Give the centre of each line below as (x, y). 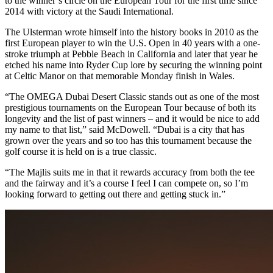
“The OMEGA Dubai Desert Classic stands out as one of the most (132, 96)
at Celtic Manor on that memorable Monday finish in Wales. (120, 76)
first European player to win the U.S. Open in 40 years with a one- (133, 43)
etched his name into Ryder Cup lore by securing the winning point (133, 65)
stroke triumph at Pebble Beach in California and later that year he (131, 54)
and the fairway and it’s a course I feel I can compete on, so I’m (126, 183)
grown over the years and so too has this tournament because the (128, 140)
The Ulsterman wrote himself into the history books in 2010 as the (132, 32)
